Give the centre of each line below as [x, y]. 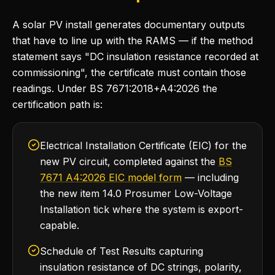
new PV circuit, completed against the [129, 161]
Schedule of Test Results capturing [122, 251]
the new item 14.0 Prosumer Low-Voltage [136, 193]
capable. [60, 225]
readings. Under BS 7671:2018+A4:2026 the [115, 88]
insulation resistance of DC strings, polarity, [141, 267]
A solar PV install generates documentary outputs [129, 25]
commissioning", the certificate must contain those [129, 72]
